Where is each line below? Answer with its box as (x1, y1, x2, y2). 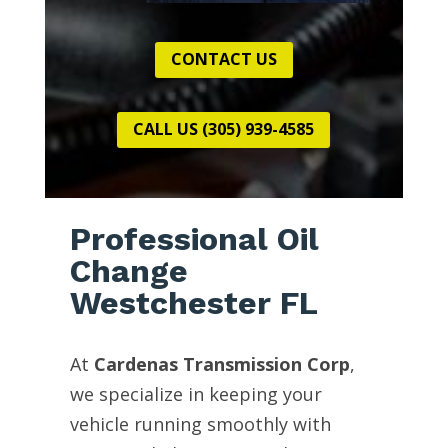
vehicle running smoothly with (69, 411, 331, 436)
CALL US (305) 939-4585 (133, 118, 315, 141)
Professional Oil (69, 219, 319, 258)
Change (69, 251, 188, 290)
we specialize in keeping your (69, 381, 322, 406)
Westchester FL (69, 283, 318, 322)
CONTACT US (170, 48, 277, 71)
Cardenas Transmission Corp (93, 351, 350, 376)
